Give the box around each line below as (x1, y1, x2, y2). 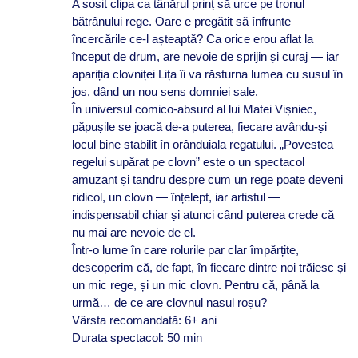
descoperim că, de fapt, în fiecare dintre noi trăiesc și (71, 260, 346, 274)
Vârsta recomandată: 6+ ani (71, 312, 217, 327)
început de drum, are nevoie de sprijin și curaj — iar (71, 49, 339, 63)
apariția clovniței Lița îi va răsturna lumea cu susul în (71, 66, 343, 81)
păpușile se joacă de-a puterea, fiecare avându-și (71, 119, 327, 133)
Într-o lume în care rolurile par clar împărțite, (71, 242, 299, 257)
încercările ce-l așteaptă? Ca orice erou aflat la (71, 31, 313, 46)
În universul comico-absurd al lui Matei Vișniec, (71, 101, 316, 116)
